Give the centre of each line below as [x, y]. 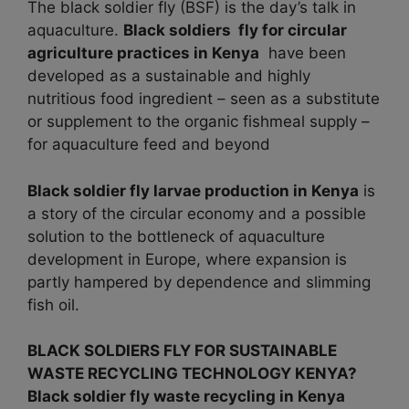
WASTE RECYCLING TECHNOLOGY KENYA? [192, 374]
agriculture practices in [120, 53]
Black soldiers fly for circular [235, 31]
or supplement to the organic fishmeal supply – [199, 122]
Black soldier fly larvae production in [169, 190]
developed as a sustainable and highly [169, 76]
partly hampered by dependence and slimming [199, 282]
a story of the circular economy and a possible [197, 213]
